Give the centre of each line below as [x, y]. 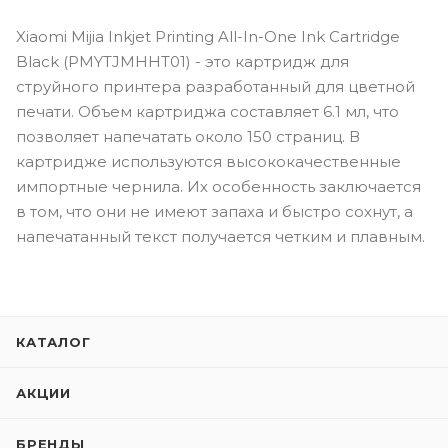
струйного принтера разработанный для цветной [215, 86]
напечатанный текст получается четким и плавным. [220, 236]
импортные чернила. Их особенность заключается [218, 186]
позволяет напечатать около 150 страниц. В [188, 136]
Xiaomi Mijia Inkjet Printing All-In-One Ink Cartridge [208, 36]
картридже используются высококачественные [208, 161]
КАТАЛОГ [53, 342]
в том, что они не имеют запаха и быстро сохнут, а [214, 211]
